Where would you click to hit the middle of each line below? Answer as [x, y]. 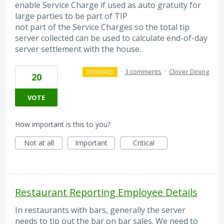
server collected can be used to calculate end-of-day [111, 38]
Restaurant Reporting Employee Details [106, 192]
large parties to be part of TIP [71, 16]
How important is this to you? [63, 124]
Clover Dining [189, 72]
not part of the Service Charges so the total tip [102, 27]
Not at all [39, 143]
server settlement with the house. [78, 49]
